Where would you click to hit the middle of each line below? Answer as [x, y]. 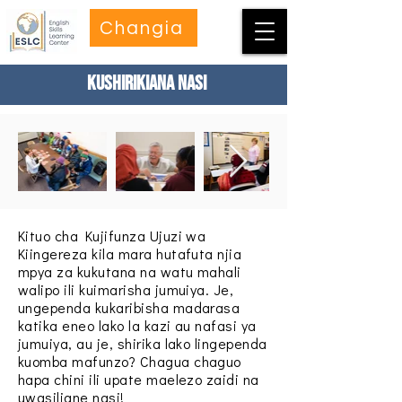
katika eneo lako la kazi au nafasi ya [137, 325]
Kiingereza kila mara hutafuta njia [130, 253]
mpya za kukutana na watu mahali [130, 271]
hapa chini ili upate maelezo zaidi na [139, 379]
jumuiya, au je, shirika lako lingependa [143, 343]
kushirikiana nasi [146, 83]
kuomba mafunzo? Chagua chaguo [130, 361]
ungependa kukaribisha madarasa [129, 307]
